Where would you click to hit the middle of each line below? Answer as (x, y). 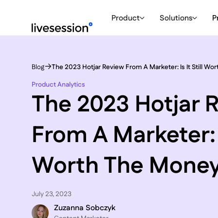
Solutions (176, 18)
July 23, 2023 (51, 194)
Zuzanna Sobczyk (85, 208)
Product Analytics (58, 85)
